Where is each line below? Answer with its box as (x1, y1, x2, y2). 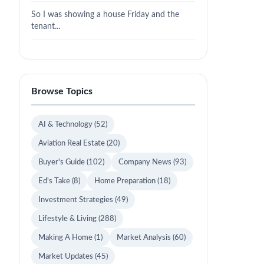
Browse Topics (31, 87, 93, 96)
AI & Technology (38, 121, 94, 128)
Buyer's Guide (38, 159, 87, 166)
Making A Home (38, 234, 94, 241)
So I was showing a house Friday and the (31, 10, 179, 19)
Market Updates (38, 253, 95, 260)
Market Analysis (117, 234, 173, 241)
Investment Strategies (38, 196, 115, 203)
